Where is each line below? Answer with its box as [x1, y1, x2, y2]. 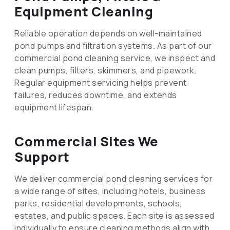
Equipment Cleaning [14, 3, 153, 21]
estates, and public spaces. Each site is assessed [14, 210, 215, 222]
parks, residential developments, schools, [14, 198, 182, 209]
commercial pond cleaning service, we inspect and [14, 52, 215, 64]
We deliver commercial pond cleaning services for [14, 173, 213, 185]
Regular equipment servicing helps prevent [14, 77, 187, 89]
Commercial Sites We [14, 132, 159, 151]
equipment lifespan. [14, 102, 94, 113]
